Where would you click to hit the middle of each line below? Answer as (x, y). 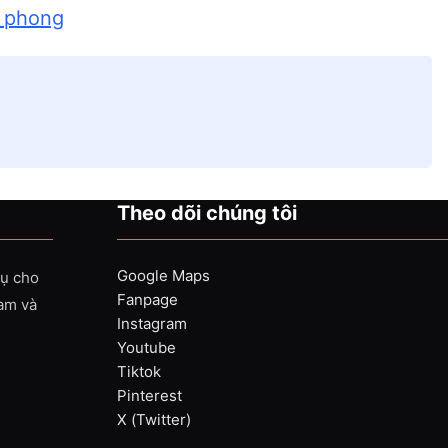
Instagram (151, 323)
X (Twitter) (153, 419)
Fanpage (147, 299)
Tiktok (138, 371)
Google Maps (163, 275)
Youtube (146, 347)
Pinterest (149, 395)
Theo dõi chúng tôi (206, 213)
